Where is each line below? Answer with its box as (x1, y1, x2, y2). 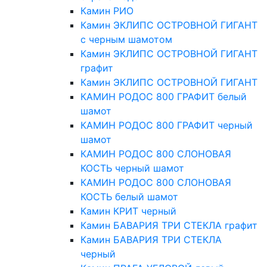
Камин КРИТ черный (80, 205, 176, 218)
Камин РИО (80, 5, 133, 17)
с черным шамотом (80, 33, 172, 46)
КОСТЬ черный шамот (80, 162, 184, 175)
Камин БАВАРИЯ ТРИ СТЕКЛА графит (80, 219, 257, 232)
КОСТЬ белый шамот (80, 191, 178, 203)
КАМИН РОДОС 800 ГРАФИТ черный (80, 119, 253, 132)
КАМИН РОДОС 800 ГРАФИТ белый (80, 91, 247, 103)
